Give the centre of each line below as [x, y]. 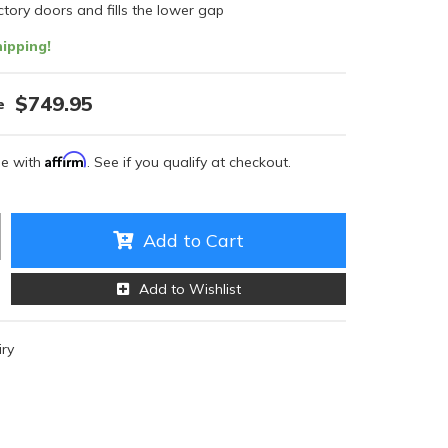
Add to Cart [193, 240]
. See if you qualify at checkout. [189, 162]
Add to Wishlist [189, 289]
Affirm [66, 159]
